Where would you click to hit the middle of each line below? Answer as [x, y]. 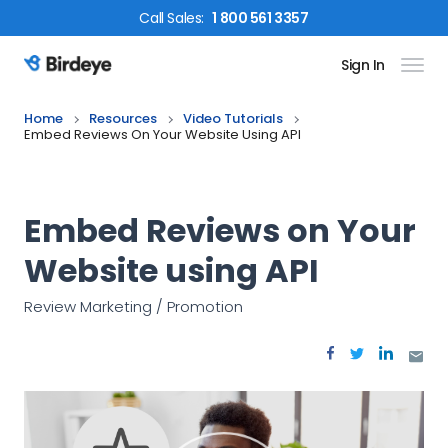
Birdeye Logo [73, 76]
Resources [123, 118]
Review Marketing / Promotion [133, 306]
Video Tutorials [233, 118]
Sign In [362, 65]
